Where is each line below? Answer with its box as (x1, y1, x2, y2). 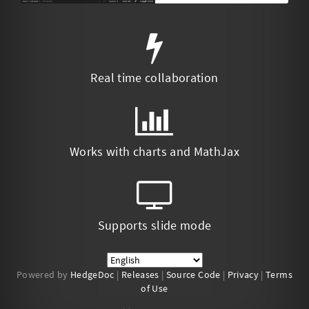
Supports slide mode (97, 217, 212, 234)
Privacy (227, 268, 259, 281)
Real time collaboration (90, 70, 219, 86)
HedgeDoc (70, 268, 114, 281)
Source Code (166, 268, 221, 281)
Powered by (17, 268, 70, 281)
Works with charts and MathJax (69, 143, 240, 160)
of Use (141, 282, 168, 295)
